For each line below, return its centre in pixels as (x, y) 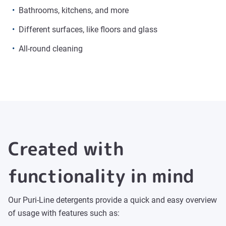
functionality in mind (101, 176)
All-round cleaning (51, 49)
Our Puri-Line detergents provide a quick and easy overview (112, 200)
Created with (66, 149)
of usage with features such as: (64, 213)
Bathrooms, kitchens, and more (74, 10)
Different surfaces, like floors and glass (88, 30)
